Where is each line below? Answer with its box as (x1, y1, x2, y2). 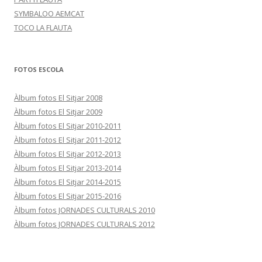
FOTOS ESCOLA (14, 65, 64, 74)
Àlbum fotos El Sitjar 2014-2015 (14, 177, 121, 188)
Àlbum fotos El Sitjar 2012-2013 (14, 149, 121, 160)
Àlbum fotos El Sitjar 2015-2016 (14, 191, 121, 202)
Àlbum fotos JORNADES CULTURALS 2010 (14, 205, 155, 216)
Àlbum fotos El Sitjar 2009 (14, 106, 102, 118)
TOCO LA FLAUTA (14, 22, 72, 33)
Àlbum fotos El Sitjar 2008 (14, 92, 102, 104)
